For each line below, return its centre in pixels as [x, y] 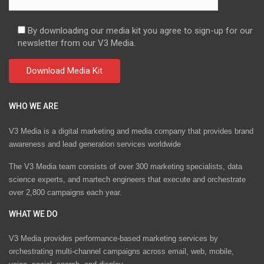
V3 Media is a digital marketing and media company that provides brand [131, 131]
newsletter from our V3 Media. [77, 43]
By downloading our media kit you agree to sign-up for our [140, 31]
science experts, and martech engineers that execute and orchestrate [127, 179]
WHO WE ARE [34, 106]
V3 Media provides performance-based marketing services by [113, 239]
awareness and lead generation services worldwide [95, 144]
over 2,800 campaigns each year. [65, 192]
